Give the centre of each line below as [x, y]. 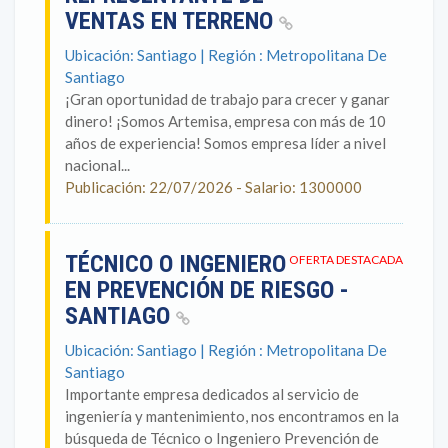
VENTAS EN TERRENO [172, 21]
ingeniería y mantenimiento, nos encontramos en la [232, 416]
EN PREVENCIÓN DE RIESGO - [207, 290]
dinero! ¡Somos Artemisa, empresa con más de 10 [225, 121]
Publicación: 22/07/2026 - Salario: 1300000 [213, 187]
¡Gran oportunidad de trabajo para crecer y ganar [227, 99]
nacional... [97, 165]
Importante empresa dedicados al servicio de [212, 394]
